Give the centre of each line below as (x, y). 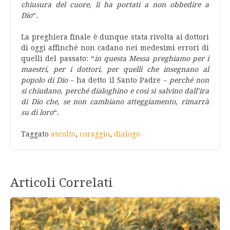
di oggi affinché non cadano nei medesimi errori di (115, 48)
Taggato (36, 134)
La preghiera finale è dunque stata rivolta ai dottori (115, 37)
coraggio (95, 134)
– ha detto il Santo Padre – (117, 80)
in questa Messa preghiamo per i (151, 59)
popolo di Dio (45, 80)
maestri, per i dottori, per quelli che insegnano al (115, 69)
